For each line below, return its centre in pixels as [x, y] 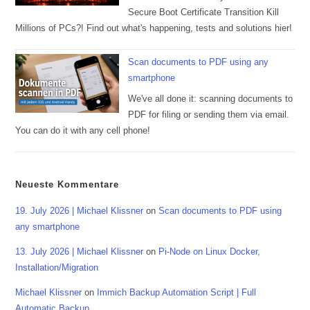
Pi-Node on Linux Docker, [210, 251]
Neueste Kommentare [67, 184]
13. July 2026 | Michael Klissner [80, 251]
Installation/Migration [57, 267]
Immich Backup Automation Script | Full [177, 292]
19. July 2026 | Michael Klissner [80, 210]
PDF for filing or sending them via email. [209, 114]
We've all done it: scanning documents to [211, 98]
